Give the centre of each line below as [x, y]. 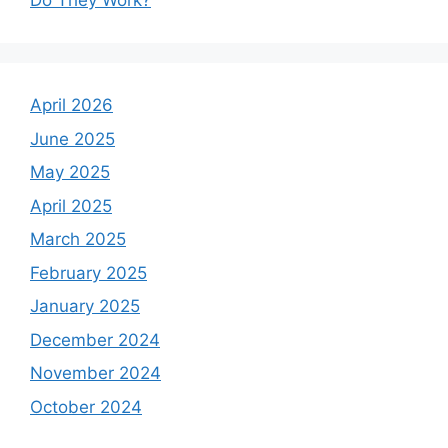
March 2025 [78, 239]
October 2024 [86, 406]
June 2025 [72, 138]
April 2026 [71, 105]
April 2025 [71, 205]
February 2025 [88, 272]
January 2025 [85, 306]
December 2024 [95, 339]
